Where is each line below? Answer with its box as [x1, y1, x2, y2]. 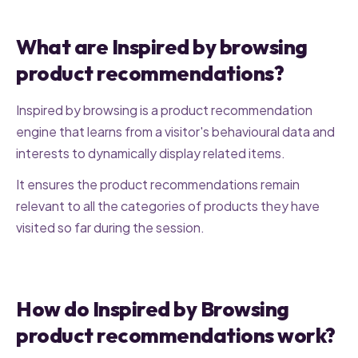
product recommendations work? [16, 321, 336, 348]
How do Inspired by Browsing [16, 295, 289, 322]
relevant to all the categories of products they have [16, 197, 320, 214]
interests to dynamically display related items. [16, 144, 285, 161]
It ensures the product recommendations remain [16, 175, 300, 193]
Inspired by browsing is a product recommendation [16, 101, 312, 118]
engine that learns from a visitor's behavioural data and [16, 122, 335, 140]
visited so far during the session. [16, 218, 205, 236]
